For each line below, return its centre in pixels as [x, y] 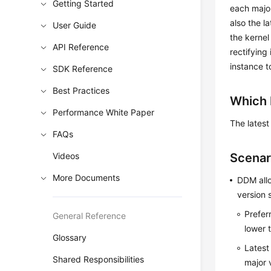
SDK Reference [83, 69]
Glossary [70, 237]
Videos [66, 156]
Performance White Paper [104, 112]
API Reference [81, 47]
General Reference [90, 216]
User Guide [75, 25]
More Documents [87, 178]
